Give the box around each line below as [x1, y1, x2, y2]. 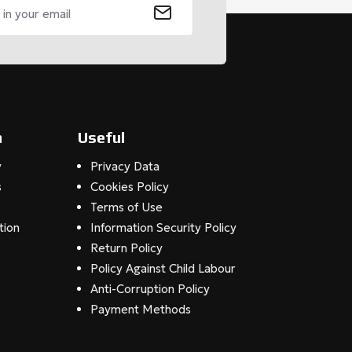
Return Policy [90, 240, 163, 256]
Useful [77, 128, 125, 147]
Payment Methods [90, 302, 191, 317]
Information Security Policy [90, 220, 236, 236]
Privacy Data [90, 159, 159, 174]
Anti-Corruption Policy [90, 281, 210, 297]
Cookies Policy [90, 179, 169, 195]
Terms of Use [90, 200, 163, 215]
